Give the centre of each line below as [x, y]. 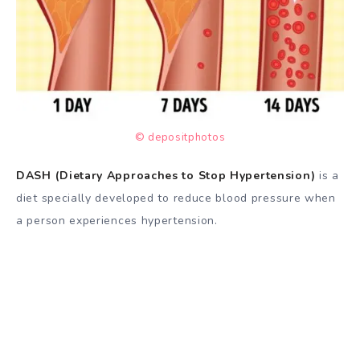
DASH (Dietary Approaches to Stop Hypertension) [166, 176]
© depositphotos [180, 138]
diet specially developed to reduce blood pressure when [176, 198]
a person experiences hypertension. [117, 221]
